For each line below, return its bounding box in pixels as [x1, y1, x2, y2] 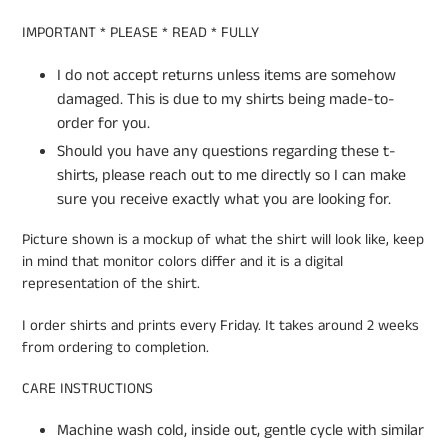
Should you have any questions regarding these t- [57, 139, 396, 163]
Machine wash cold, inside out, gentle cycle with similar [57, 419, 424, 443]
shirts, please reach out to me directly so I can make [57, 163, 406, 187]
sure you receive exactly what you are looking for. [57, 187, 391, 211]
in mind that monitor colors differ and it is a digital [22, 251, 343, 273]
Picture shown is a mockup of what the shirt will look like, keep [22, 229, 424, 251]
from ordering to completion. [22, 336, 213, 358]
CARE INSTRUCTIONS [22, 377, 153, 399]
